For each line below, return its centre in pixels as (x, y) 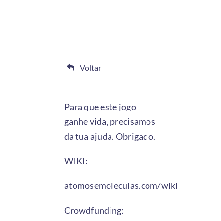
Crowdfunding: (94, 210)
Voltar (91, 67)
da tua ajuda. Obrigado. (110, 136)
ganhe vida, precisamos (110, 121)
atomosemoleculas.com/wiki (121, 185)
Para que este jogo (100, 106)
